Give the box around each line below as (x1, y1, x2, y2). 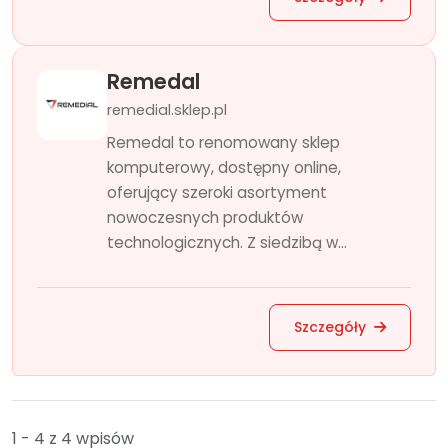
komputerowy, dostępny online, (107, 157, 341, 178)
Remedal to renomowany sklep (107, 132, 340, 153)
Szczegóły (294, 317, 370, 337)
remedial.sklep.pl (107, 100, 227, 120)
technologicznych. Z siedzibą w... (107, 232, 347, 253)
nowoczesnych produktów (107, 207, 303, 228)
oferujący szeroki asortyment (107, 182, 327, 203)
